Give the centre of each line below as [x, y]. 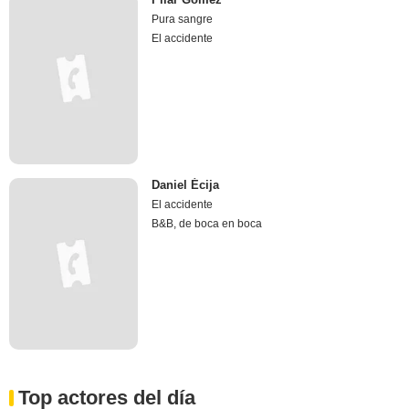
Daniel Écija [186, 184]
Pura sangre [183, 19]
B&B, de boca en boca [207, 223]
